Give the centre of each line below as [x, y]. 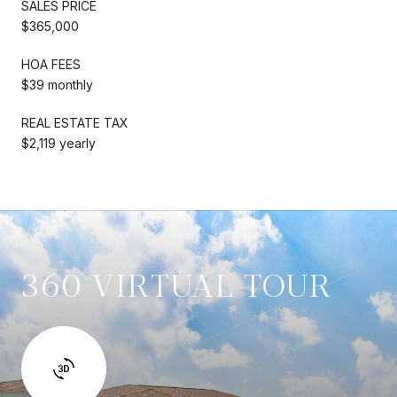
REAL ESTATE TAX [75, 122]
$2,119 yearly [58, 143]
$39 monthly [57, 84]
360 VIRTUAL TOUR [177, 285]
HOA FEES [51, 64]
